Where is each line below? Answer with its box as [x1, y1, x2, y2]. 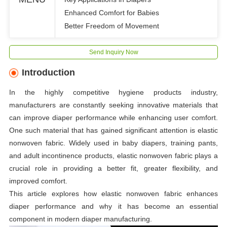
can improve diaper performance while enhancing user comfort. [9, 113, 218, 122]
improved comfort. [9, 176, 67, 185]
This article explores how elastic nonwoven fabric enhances [9, 189, 218, 198]
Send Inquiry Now [89, 48, 138, 56]
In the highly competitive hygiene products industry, [9, 88, 218, 96]
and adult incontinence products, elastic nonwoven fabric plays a [9, 151, 218, 160]
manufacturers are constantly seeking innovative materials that [9, 100, 218, 109]
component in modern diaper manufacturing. [9, 214, 152, 223]
